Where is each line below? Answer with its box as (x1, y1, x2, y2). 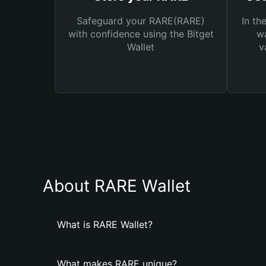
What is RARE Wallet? (57, 218, 153, 230)
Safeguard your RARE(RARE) (77, 15, 205, 27)
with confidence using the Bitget (68, 28, 214, 40)
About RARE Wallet (43, 176, 191, 196)
